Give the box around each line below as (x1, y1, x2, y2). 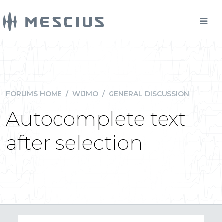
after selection (6, 130, 143, 155)
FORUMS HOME (6, 89, 62, 98)
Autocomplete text (6, 107, 186, 131)
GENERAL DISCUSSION (109, 89, 189, 98)
